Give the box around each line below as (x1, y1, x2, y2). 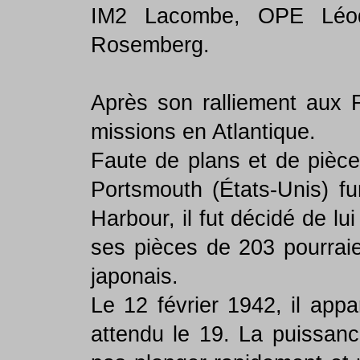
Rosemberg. (91, 33, 210, 57)
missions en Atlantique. (91, 120, 316, 144)
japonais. (91, 264, 178, 288)
